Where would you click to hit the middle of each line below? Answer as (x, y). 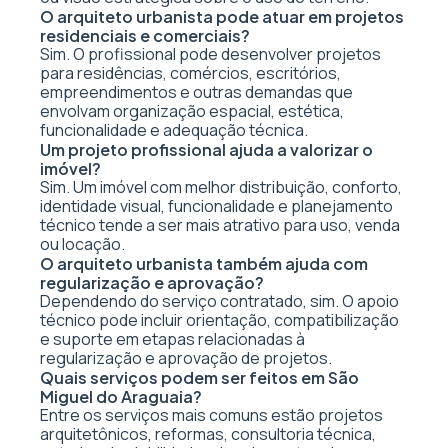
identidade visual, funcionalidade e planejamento (216, 206)
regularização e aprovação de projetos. (186, 358)
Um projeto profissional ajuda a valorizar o (206, 149)
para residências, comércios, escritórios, (190, 73)
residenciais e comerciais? (145, 35)
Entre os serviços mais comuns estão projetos (211, 415)
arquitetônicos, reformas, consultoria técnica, (208, 434)
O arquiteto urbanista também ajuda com (204, 263)
